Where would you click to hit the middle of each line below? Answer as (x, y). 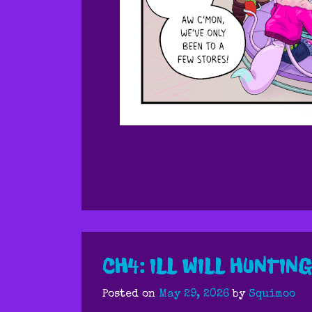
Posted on (131, 295)
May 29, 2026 (194, 295)
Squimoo (272, 295)
